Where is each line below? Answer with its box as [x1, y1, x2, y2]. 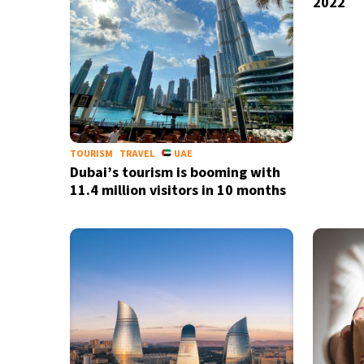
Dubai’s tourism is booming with [69, 162, 280, 183]
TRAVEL [119, 147, 154, 161]
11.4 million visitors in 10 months [69, 180, 286, 201]
